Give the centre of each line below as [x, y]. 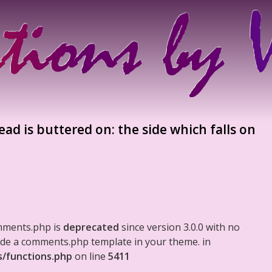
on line [90, 256]
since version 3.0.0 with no [179, 227]
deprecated [91, 227]
